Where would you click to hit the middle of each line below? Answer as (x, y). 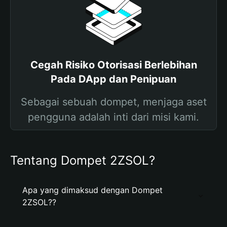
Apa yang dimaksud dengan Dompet (92, 190)
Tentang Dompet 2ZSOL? (83, 160)
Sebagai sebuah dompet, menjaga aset (113, 102)
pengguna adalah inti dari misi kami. (113, 117)
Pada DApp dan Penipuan (113, 79)
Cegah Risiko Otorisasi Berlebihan (113, 65)
